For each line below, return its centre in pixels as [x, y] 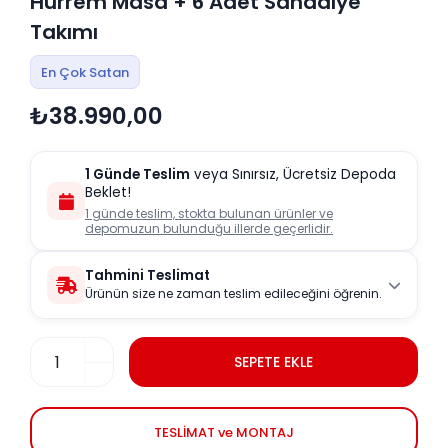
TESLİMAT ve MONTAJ [224, 432]
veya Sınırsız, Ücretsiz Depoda [293, 175]
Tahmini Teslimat [147, 276]
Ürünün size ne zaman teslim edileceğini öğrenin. [233, 294]
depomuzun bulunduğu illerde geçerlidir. [209, 229]
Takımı [64, 32]
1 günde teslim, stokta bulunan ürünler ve [209, 214]
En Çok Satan [85, 72]
